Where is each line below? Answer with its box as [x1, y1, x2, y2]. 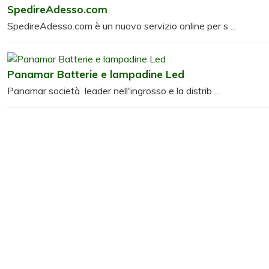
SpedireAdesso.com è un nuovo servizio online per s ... [7, 19, 236, 32]
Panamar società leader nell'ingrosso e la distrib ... [7, 84, 220, 97]
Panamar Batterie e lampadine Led [7, 67, 184, 80]
